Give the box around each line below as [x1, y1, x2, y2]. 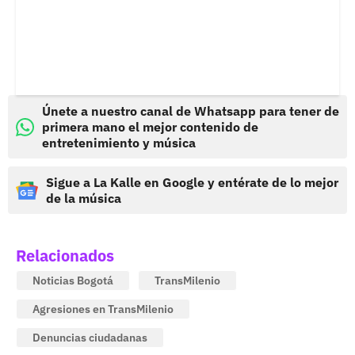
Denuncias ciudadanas [32, 330, 147, 345]
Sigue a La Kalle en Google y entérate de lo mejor [46, 174, 338, 191]
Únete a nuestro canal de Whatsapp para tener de [42, 103, 339, 120]
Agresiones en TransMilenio [32, 302, 174, 317]
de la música [46, 190, 121, 207]
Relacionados [16, 245, 114, 267]
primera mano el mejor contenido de [42, 119, 258, 136]
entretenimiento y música [42, 135, 196, 151]
